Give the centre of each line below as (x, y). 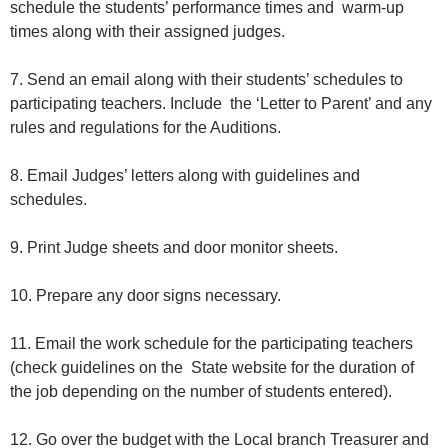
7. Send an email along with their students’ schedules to (206, 80)
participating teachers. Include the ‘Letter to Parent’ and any (221, 104)
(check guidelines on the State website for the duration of (212, 368)
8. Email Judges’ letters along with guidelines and (185, 176)
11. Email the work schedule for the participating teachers (211, 344)
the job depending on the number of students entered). (203, 392)
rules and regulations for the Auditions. (147, 128)
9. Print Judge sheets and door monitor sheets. (178, 248)
